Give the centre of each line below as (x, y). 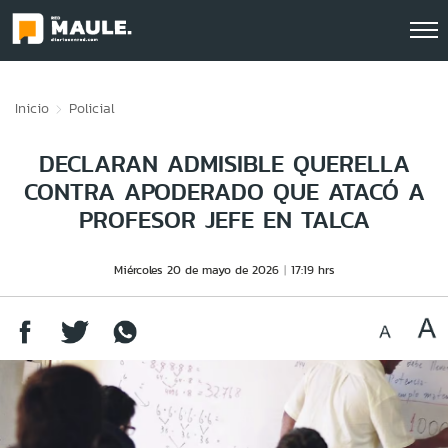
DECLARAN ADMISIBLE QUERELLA (224, 163)
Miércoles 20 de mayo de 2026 (196, 269)
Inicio (32, 108)
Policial (92, 108)
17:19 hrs (312, 269)
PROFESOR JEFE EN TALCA (224, 219)
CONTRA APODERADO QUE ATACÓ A (224, 191)
